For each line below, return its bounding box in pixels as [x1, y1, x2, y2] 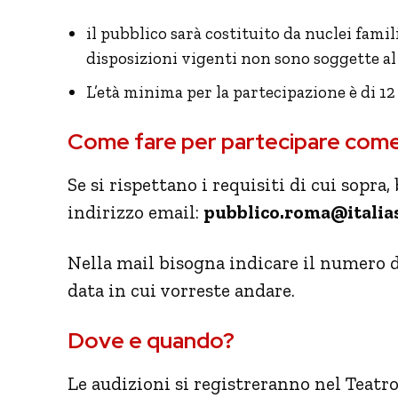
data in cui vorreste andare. [68, 278, 295, 301]
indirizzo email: [68, 200, 203, 223]
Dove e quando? [68, 325, 235, 355]
